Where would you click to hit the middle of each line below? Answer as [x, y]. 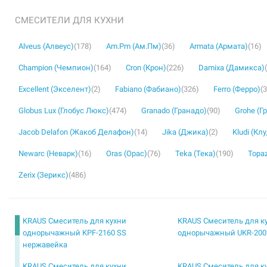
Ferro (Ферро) [237, 89]
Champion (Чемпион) [56, 68]
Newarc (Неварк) [48, 153]
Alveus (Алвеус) [46, 46]
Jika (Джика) [185, 132]
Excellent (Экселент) [55, 89]
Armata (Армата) [219, 46]
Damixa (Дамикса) [232, 68]
